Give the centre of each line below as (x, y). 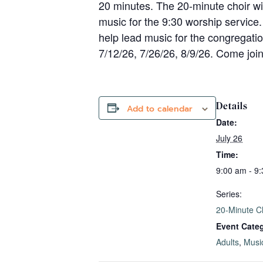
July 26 (229, 138)
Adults (227, 242)
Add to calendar (159, 109)
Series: (229, 193)
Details (232, 106)
